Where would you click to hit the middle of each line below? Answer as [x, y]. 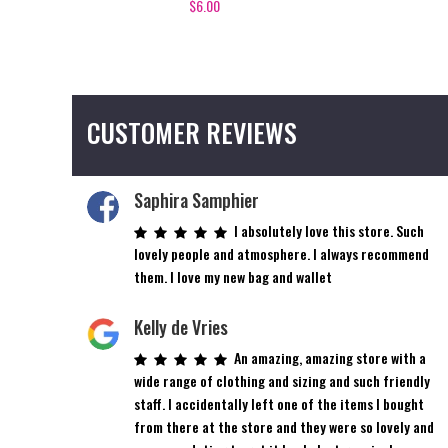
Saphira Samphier [197, 199]
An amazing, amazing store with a [330, 357]
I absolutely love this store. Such [329, 230]
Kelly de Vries [181, 326]
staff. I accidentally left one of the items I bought [279, 403]
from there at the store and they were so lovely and [284, 426]
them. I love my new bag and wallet [233, 276]
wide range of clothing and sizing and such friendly [282, 380]
